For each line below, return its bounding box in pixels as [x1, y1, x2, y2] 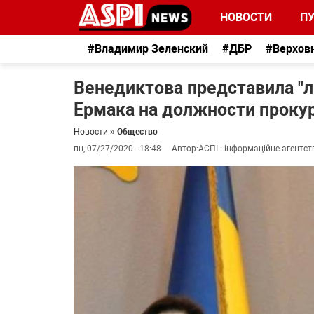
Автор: [172, 144, 198, 153]
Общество [117, 127, 158, 137]
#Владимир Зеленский [88, 42, 208, 55]
